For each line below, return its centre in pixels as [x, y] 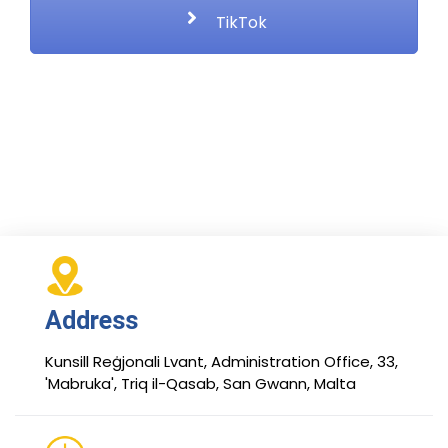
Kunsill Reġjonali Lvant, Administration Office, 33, [221, 361]
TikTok [239, 22]
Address [91, 320]
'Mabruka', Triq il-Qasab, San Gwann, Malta [200, 383]
